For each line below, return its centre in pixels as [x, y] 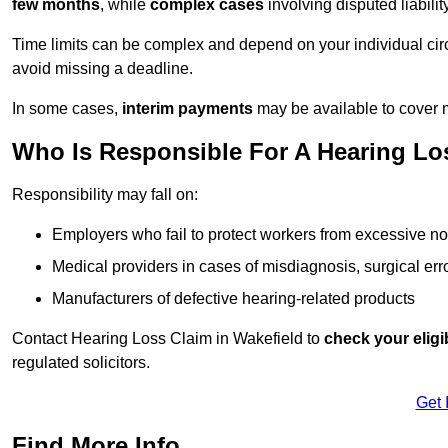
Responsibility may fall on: [105, 195]
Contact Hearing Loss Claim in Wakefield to [168, 339]
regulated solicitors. [81, 363]
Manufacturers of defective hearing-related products [233, 299]
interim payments [187, 109]
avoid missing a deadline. [102, 69]
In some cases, [67, 109]
